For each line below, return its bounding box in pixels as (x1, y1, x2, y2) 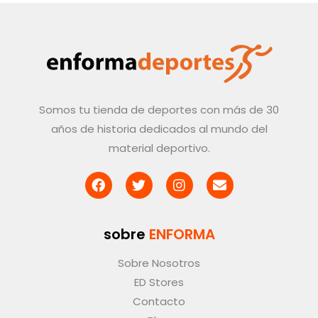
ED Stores (134, 274, 184, 290)
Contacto (133, 293, 185, 309)
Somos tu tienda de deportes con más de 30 (39, 102, 279, 117)
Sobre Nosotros (118, 255, 200, 270)
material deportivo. (108, 140, 210, 155)
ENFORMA (145, 224, 215, 244)
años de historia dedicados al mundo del (50, 121, 268, 136)
